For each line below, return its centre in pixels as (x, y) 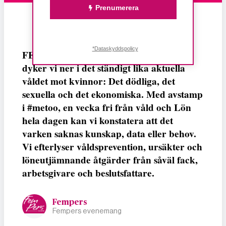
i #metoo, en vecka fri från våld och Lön (107, 108)
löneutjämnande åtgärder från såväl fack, (110, 160)
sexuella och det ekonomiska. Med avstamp (112, 95)
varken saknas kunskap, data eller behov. (109, 134)
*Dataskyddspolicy (115, 48)
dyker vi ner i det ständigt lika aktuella (104, 68)
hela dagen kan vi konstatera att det (98, 121)
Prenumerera (117, 7)
